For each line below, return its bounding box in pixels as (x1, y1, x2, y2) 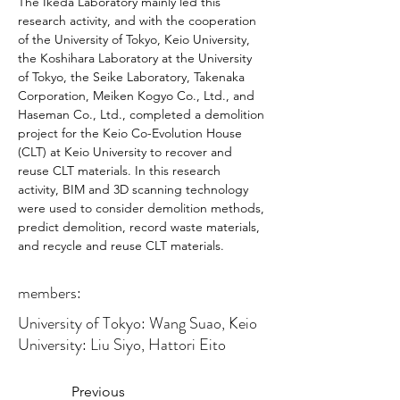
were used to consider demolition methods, (18, 200, 268, 216)
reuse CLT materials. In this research (18, 162, 224, 179)
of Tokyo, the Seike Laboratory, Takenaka (18, 69, 248, 85)
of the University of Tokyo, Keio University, (18, 31, 254, 47)
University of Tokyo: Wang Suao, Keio (18, 312, 257, 335)
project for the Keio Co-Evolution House (18, 125, 246, 141)
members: (18, 281, 81, 304)
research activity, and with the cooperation (18, 12, 260, 29)
